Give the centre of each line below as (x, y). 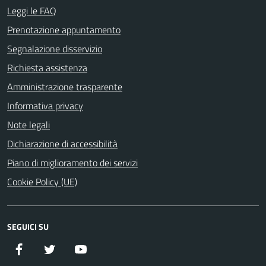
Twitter (70, 248)
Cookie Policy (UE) (42, 181)
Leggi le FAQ (32, 10)
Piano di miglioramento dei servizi (72, 162)
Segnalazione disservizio (55, 48)
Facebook (44, 248)
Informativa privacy (45, 105)
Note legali (28, 124)
